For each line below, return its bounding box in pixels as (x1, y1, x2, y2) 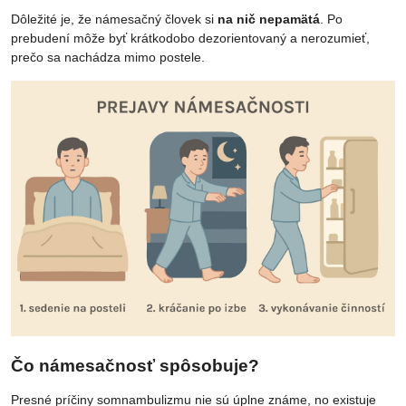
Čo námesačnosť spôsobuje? (11, 356, 259, 376)
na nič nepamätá (217, 11, 320, 26)
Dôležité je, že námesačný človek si (11, 11, 217, 26)
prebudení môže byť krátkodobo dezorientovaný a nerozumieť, (11, 30, 370, 45)
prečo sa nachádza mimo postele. (11, 49, 205, 64)
